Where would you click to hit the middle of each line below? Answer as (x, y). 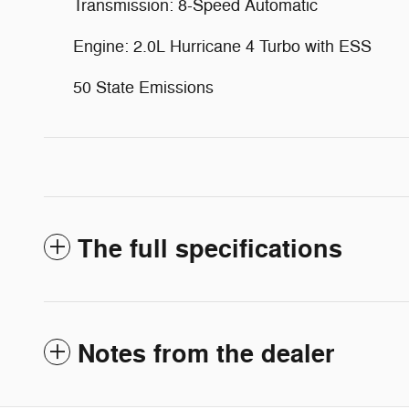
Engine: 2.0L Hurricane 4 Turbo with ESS (222, 46)
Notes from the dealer (206, 354)
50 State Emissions (143, 87)
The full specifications (210, 249)
